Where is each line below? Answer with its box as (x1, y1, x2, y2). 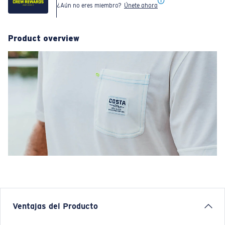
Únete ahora (124, 2, 158, 10)
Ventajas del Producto (13, 201, 98, 211)
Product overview (8, 34, 79, 43)
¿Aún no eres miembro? (57, 2, 124, 10)
